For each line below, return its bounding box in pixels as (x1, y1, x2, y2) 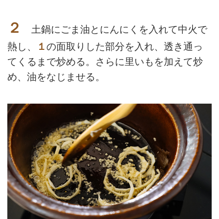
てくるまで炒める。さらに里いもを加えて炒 (7, 56, 203, 67)
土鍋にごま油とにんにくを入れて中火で (22, 24, 207, 35)
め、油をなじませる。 (7, 71, 105, 83)
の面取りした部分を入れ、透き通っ (46, 41, 203, 52)
